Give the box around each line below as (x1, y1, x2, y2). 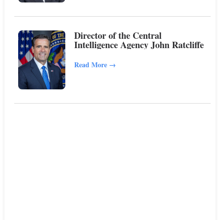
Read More (74, 59, 110, 70)
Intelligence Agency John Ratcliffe (74, 38, 204, 52)
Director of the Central (74, 28, 162, 42)
